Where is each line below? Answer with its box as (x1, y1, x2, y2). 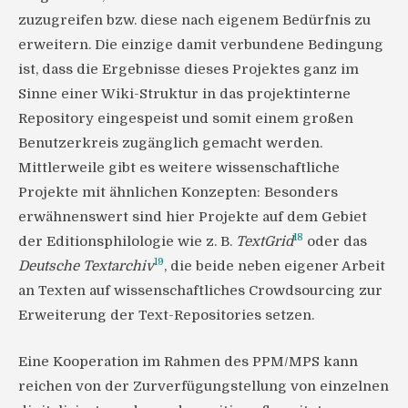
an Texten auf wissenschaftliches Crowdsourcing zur (18, 281, 382, 299)
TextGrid (236, 232, 293, 250)
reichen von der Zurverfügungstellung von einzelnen (18, 377, 389, 394)
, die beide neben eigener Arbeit (164, 257, 385, 274)
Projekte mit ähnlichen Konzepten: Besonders (18, 183, 338, 200)
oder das (303, 232, 367, 250)
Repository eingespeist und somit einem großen (18, 109, 353, 127)
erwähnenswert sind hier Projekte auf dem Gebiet (18, 208, 367, 225)
